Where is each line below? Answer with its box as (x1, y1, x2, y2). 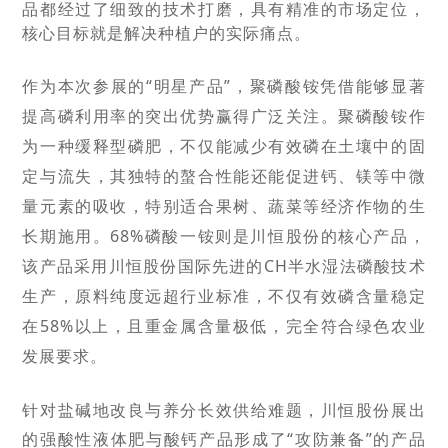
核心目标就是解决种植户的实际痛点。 (22, 22, 312, 44)
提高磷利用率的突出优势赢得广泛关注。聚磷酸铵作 (22, 105, 426, 127)
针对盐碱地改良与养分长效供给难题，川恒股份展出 (22, 399, 426, 421)
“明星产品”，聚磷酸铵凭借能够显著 (146, 75, 426, 97)
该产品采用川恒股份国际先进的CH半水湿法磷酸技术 (22, 255, 426, 277)
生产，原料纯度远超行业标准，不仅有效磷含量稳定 (22, 285, 426, 307)
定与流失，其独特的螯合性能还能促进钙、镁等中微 (22, 165, 426, 187)
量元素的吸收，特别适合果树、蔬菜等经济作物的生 (22, 195, 426, 217)
